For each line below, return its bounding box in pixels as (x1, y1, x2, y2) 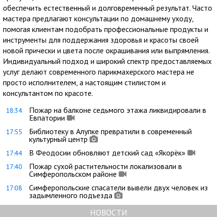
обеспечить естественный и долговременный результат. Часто (3, 2, 212, 13)
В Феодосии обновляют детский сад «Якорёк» (29, 147, 186, 157)
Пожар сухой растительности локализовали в (29, 161, 182, 171)
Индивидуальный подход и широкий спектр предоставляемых (3, 56, 212, 66)
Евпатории (29, 112, 65, 123)
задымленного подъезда (29, 190, 112, 200)
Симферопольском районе (29, 169, 117, 179)
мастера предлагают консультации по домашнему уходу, (3, 13, 193, 23)
